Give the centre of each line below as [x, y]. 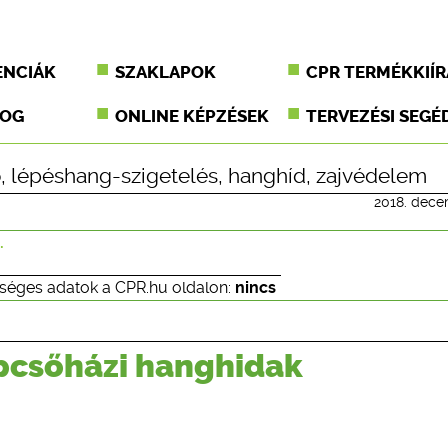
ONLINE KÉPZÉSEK [192, 116]
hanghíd [267, 176]
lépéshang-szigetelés [114, 176]
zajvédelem [371, 176]
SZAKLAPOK [166, 72]
